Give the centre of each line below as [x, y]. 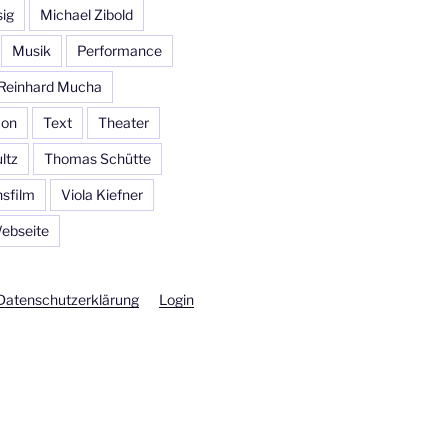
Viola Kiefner [101, 195]
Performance [119, 51]
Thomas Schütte [97, 159]
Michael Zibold [86, 15]
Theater [123, 123]
